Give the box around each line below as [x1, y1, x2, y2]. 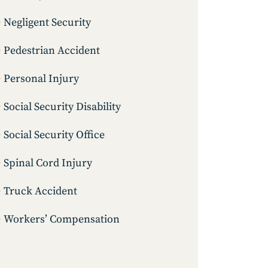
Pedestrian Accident [4, 44, 100, 58]
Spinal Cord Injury [4, 156, 92, 170]
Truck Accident [4, 184, 77, 199]
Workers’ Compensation [4, 212, 120, 227]
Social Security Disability [4, 100, 121, 114]
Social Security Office [4, 128, 105, 142]
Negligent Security [4, 16, 91, 30]
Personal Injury [4, 72, 79, 86]
